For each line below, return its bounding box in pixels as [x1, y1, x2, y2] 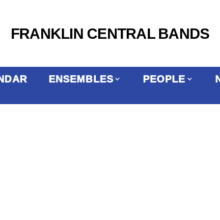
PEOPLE [142, 74, 186, 84]
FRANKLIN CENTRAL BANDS [10, 25, 210, 42]
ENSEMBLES [48, 74, 113, 84]
